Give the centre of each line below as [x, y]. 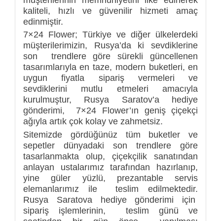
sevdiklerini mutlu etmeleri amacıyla [110, 89]
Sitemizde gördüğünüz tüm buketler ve [110, 134]
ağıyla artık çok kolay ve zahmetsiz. [93, 122]
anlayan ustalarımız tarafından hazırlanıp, [110, 167]
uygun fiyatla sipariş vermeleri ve [110, 78]
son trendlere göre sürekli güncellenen [110, 56]
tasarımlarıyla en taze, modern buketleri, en [110, 67]
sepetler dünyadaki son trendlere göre [110, 145]
